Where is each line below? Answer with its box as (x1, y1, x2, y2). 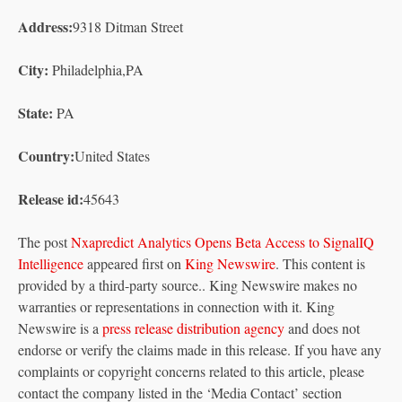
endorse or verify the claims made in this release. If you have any (18, 339, 381, 359)
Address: (18, 15, 73, 37)
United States (74, 145, 150, 165)
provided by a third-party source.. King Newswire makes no (18, 275, 357, 294)
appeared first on (83, 253, 185, 273)
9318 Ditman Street (73, 16, 183, 36)
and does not (284, 318, 360, 337)
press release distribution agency (102, 318, 284, 337)
